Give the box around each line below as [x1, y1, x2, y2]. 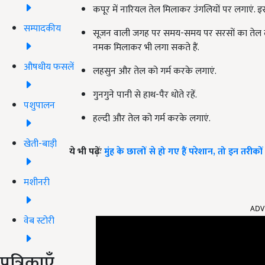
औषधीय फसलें [24, 59, 74, 75]
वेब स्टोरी [24, 212, 54, 229]
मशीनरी [24, 174, 50, 190]
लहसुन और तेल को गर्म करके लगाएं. [93, 63, 216, 80]
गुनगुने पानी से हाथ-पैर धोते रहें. [93, 87, 197, 104]
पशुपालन [24, 97, 55, 114]
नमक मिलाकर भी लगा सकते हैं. [93, 40, 199, 56]
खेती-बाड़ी [24, 135, 57, 152]
